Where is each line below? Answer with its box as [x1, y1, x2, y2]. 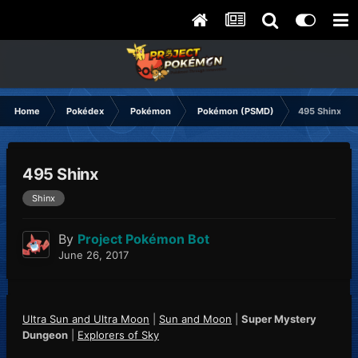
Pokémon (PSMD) [197, 105, 274, 117]
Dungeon [22, 328, 68, 342]
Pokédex [66, 105, 104, 117]
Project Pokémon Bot [78, 231, 209, 248]
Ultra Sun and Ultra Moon [22, 312, 149, 326]
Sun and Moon [159, 312, 232, 326]
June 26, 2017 [58, 249, 129, 262]
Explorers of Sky [78, 328, 159, 342]
